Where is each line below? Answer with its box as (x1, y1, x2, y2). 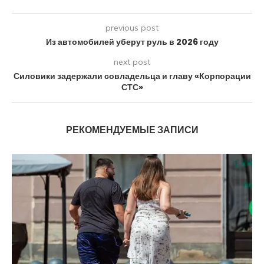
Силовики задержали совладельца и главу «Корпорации (13, 70, 251, 82)
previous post (105, 22, 159, 33)
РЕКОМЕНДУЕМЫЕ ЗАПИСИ (65, 123, 199, 137)
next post (114, 56, 150, 67)
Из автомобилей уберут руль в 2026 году (45, 35, 219, 48)
